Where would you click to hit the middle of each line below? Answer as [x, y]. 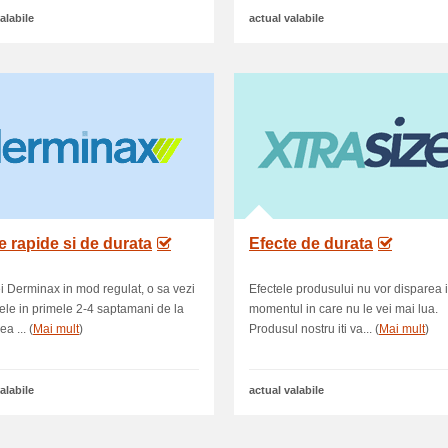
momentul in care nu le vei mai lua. [343, 309]
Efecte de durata [311, 243]
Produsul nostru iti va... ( [314, 329]
